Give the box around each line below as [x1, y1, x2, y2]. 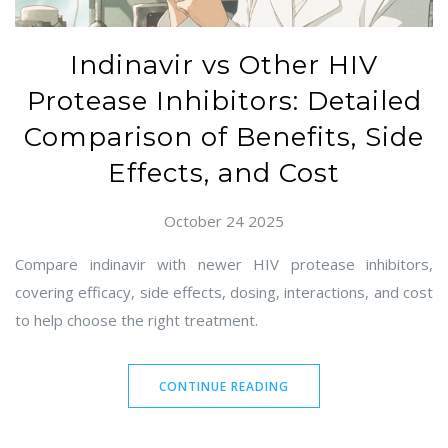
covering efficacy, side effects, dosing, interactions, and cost [15, 282, 433, 303]
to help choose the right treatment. [15, 310, 258, 331]
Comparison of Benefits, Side [24, 121, 424, 154]
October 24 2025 [164, 211, 284, 232]
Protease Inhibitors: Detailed [26, 85, 422, 118]
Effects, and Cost [108, 157, 340, 190]
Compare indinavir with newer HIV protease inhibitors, [15, 254, 433, 275]
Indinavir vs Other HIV [70, 49, 378, 82]
